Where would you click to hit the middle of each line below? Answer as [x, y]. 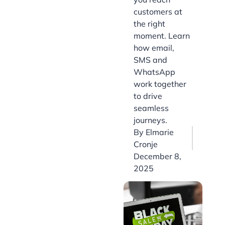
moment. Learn [162, 36]
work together [160, 84]
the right [149, 24]
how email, [154, 48]
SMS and [150, 60]
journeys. [150, 120]
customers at [158, 12]
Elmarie [160, 132]
